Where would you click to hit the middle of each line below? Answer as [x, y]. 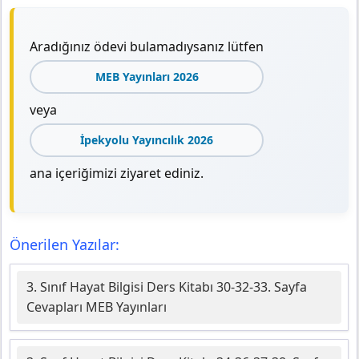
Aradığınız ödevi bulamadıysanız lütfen [147, 47]
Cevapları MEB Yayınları [97, 307]
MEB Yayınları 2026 [147, 77]
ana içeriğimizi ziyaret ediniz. [117, 173]
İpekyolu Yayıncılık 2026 [147, 140]
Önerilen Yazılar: [65, 245]
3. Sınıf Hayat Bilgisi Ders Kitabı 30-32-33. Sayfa [167, 287]
